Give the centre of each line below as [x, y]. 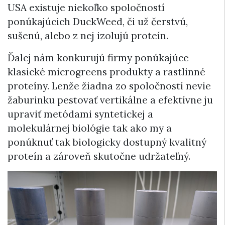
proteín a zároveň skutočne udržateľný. [99, 156]
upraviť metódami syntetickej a [80, 114]
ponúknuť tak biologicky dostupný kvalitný [107, 142]
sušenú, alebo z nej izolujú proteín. [88, 35]
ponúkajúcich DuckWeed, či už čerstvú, [98, 21]
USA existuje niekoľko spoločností [86, 7]
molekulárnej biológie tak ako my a [90, 128]
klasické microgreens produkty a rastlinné [106, 72]
